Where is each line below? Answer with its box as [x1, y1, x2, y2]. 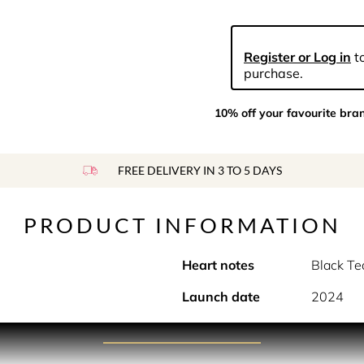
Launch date [182, 288, 260, 305]
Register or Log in [244, 49, 351, 65]
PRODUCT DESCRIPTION [103, 324, 261, 340]
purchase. [244, 65, 303, 81]
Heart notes [182, 257, 254, 273]
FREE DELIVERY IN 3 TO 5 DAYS [117, 163, 282, 177]
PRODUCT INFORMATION [23, 212, 341, 238]
